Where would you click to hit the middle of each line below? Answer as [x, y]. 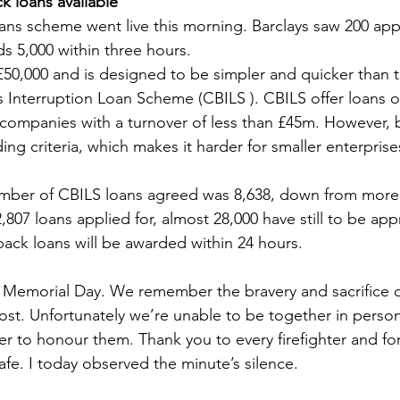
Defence [53, 101]
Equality [147, 101]
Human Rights [261, 101]
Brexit [218, 30]
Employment [117, 30]
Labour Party [319, 30]
